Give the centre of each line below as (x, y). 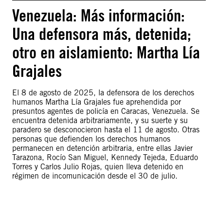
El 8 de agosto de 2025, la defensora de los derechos (103, 93)
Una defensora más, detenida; (102, 34)
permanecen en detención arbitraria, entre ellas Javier (102, 148)
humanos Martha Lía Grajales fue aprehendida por (97, 102)
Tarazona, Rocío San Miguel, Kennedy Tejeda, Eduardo (105, 157)
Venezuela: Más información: (99, 15)
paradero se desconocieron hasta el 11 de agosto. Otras (106, 130)
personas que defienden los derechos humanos (91, 139)
